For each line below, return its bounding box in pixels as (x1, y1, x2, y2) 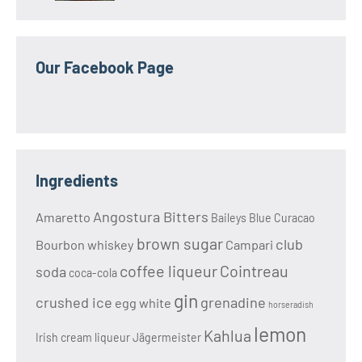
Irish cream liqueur (36, 330, 130, 345)
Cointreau (220, 261, 288, 281)
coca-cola (69, 266, 117, 280)
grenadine (200, 293, 266, 312)
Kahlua (204, 326, 251, 346)
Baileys (211, 211, 246, 225)
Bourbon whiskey (36, 237, 134, 253)
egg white (115, 295, 171, 311)
